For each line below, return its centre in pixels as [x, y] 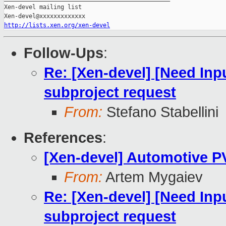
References [63, 138]
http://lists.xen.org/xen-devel [57, 25]
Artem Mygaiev [153, 177]
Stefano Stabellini [160, 112]
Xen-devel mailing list [43, 7]
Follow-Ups [64, 53]
